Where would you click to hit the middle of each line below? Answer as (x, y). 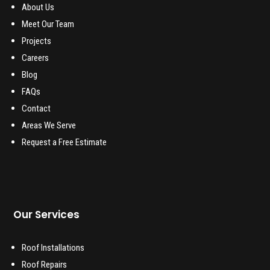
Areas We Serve (49, 126)
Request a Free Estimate (64, 143)
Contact (36, 109)
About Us (38, 8)
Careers (36, 58)
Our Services (47, 215)
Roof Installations (53, 248)
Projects (37, 41)
